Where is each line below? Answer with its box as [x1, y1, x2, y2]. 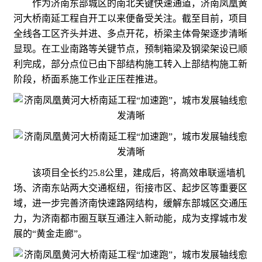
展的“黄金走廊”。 [13, 228, 87, 239]
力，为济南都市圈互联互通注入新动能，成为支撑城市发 [13, 213, 247, 223]
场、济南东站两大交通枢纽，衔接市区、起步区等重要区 [13, 182, 247, 193]
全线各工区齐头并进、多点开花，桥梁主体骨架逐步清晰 [13, 28, 247, 39]
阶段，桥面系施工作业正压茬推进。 [13, 74, 163, 84]
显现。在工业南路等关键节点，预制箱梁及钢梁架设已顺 [13, 43, 247, 54]
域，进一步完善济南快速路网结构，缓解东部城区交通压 [13, 198, 247, 208]
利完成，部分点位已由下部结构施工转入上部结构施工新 [13, 58, 247, 69]
